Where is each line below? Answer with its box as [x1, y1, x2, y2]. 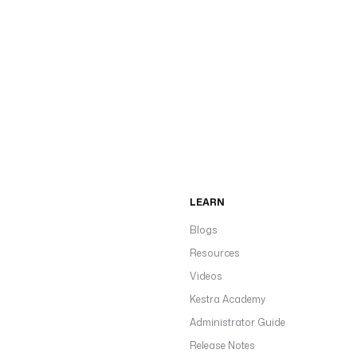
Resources [190, 246, 240, 260]
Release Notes [190, 339, 255, 352]
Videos [190, 269, 222, 283]
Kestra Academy [190, 292, 265, 306]
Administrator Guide [190, 316, 285, 329]
